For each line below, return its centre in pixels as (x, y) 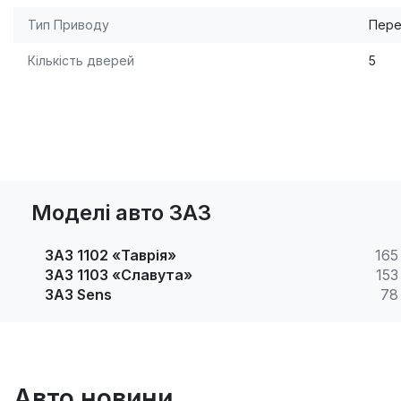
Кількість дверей (81, 61)
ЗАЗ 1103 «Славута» (119, 275)
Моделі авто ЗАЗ (121, 213)
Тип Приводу (68, 25)
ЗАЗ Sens (78, 295)
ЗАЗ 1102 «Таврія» (111, 256)
